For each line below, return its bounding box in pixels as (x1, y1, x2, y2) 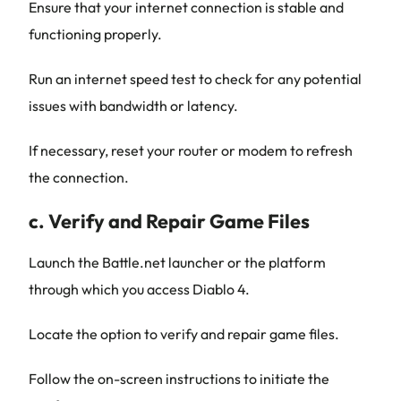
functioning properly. (29, 25, 162, 43)
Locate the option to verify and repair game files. (29, 325, 339, 343)
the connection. (29, 168, 129, 186)
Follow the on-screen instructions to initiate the (29, 370, 329, 388)
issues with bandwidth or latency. (29, 97, 238, 115)
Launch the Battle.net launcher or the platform (29, 253, 326, 271)
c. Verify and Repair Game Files (29, 209, 310, 234)
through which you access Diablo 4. (29, 280, 250, 298)
